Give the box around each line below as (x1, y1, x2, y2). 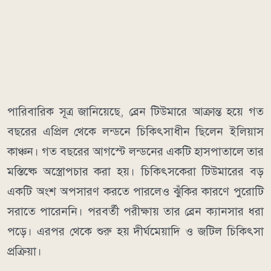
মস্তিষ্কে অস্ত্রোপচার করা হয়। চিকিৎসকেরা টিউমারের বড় (7, 164, 264, 178)
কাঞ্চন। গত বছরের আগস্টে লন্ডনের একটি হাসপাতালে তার (7, 144, 264, 158)
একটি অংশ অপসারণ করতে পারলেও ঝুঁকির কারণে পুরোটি (7, 184, 264, 198)
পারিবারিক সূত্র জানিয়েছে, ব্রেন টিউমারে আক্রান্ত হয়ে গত (7, 104, 264, 119)
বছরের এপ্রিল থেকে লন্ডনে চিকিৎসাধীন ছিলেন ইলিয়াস (7, 124, 264, 139)
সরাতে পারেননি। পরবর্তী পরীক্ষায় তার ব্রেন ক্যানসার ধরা (7, 204, 264, 218)
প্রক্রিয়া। (7, 244, 42, 258)
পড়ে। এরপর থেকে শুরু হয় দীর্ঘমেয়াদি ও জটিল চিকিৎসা (7, 224, 264, 238)
